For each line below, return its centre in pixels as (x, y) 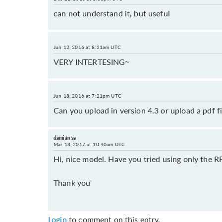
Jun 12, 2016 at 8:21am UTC (87, 47)
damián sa (65, 138)
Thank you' (73, 183)
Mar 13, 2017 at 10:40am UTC (89, 144)
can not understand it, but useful (112, 13)
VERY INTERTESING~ (92, 62)
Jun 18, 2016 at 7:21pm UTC (87, 96)
